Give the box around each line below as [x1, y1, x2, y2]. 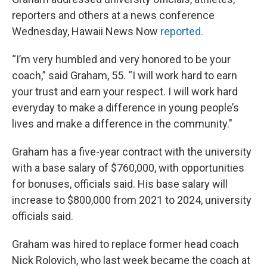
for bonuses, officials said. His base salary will [12, 177, 228, 190]
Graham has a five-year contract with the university [12, 145, 252, 158]
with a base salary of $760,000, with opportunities [12, 161, 244, 174]
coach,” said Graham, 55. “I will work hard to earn [12, 69, 237, 82]
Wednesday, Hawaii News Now [12, 24, 160, 38]
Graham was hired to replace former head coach [12, 237, 239, 250]
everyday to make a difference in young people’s [12, 101, 239, 114]
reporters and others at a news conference [12, 8, 215, 21]
